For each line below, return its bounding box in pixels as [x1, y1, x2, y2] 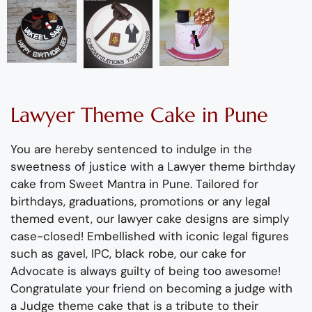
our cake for [176, 245, 246, 261]
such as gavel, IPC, [10, 245, 115, 261]
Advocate [10, 263, 68, 279]
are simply [232, 210, 289, 226]
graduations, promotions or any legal [69, 193, 270, 209]
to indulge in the [161, 141, 252, 157]
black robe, [115, 245, 176, 261]
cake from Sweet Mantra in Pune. [10, 175, 196, 192]
